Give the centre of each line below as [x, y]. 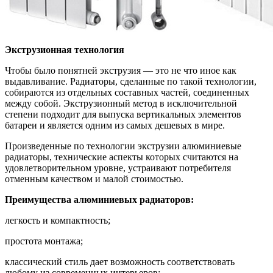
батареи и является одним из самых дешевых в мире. [115, 125]
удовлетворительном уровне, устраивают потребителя [118, 168]
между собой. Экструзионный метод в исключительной [121, 103]
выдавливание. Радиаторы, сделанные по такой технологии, [131, 81]
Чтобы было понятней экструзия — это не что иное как [121, 70]
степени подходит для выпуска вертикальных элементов [123, 114]
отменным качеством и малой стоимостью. [94, 179]
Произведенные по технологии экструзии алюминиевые [123, 146]
